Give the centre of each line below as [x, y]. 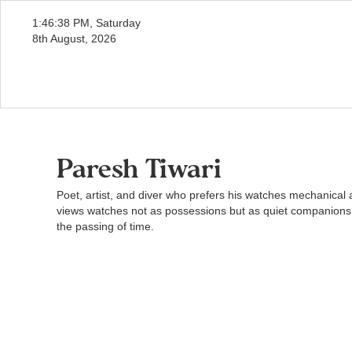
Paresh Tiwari [139, 171]
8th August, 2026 [74, 38]
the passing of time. [105, 226]
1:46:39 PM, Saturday [86, 23]
